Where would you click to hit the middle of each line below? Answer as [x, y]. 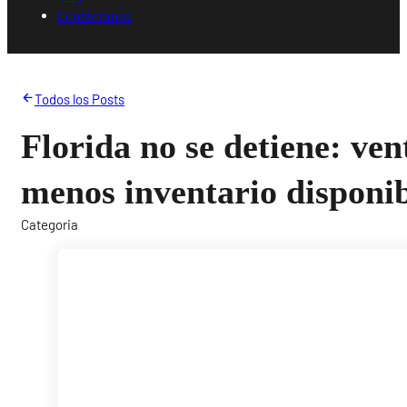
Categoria [50, 224]
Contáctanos [95, 15]
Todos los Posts [79, 99]
